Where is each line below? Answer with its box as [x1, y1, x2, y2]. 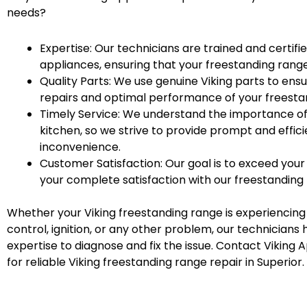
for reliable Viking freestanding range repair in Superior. [7, 254, 304, 270]
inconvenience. [40, 138, 121, 155]
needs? [7, 4, 46, 21]
